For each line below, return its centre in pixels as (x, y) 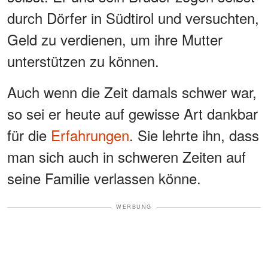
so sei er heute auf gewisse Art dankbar (133, 114)
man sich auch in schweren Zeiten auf (127, 157)
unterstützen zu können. (83, 61)
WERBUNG (134, 207)
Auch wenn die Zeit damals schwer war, (132, 92)
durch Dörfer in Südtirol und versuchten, (133, 18)
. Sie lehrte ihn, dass (194, 135)
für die (29, 135)
